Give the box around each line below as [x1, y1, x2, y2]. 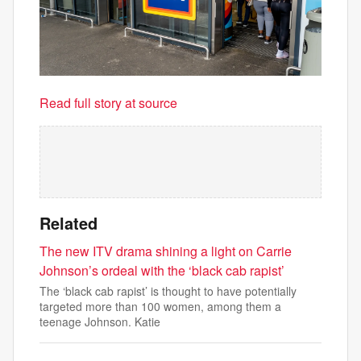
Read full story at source [39, 93, 177, 113]
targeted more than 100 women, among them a [39, 298, 281, 315]
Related [39, 211, 98, 235]
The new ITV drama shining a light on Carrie [39, 242, 292, 261]
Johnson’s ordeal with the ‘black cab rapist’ [39, 261, 284, 280]
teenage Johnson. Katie [39, 313, 160, 330]
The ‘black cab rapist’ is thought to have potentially [39, 283, 297, 300]
